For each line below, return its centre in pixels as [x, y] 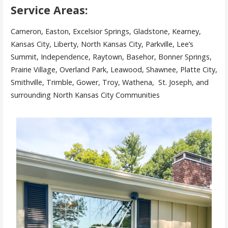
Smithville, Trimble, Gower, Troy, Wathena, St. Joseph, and [109, 82]
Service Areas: [49, 10]
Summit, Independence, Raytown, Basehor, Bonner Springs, [112, 57]
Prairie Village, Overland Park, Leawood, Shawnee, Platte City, [114, 70]
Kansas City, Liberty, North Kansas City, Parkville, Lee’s [102, 44]
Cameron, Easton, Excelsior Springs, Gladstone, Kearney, [106, 32]
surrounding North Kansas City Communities [85, 95]
